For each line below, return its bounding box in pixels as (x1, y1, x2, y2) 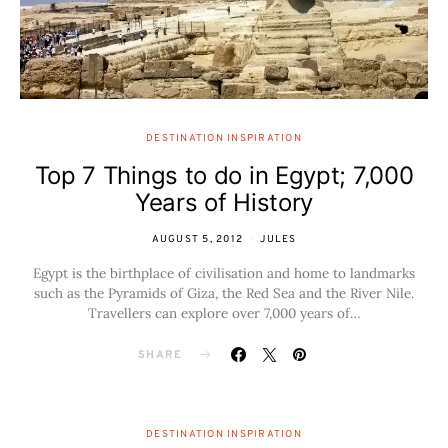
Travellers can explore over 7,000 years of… (87, 303, 361, 322)
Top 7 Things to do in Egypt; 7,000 (34, 160, 414, 190)
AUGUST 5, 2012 (151, 232, 243, 246)
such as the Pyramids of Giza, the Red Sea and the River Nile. (34, 283, 414, 302)
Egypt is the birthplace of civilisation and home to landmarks (33, 263, 415, 282)
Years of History (134, 187, 314, 217)
